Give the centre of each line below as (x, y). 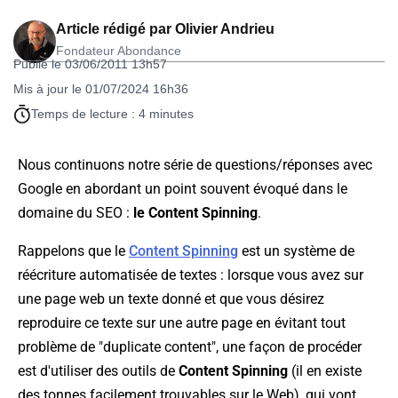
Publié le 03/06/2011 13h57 (90, 64)
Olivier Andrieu (225, 29)
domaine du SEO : (76, 213)
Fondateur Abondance (119, 51)
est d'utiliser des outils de (98, 371)
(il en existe (325, 371)
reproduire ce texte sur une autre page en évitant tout (182, 323)
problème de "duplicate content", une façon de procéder (190, 347)
